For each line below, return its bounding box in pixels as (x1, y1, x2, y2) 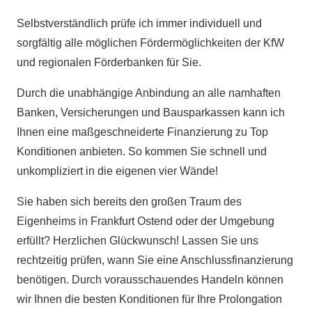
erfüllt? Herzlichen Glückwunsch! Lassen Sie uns (17, 235, 258, 247)
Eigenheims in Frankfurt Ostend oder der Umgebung (17, 215, 274, 227)
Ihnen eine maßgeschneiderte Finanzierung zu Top (17, 126, 268, 138)
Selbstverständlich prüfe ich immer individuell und (17, 17, 262, 29)
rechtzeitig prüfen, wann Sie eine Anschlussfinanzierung (17, 254, 293, 266)
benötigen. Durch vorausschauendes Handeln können (17, 274, 283, 286)
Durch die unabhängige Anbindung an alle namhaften (17, 87, 281, 99)
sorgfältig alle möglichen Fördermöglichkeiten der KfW (17, 37, 284, 49)
